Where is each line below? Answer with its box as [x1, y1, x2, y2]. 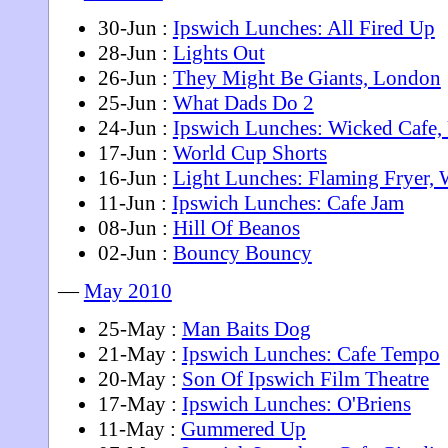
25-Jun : [97, 90, 173, 115]
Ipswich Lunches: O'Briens [181, 391, 411, 416]
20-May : [97, 366, 182, 391]
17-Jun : [97, 140, 173, 165]
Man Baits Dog [181, 316, 311, 341]
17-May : [97, 391, 182, 416]
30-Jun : [97, 15, 173, 40]
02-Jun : [97, 240, 173, 265]
